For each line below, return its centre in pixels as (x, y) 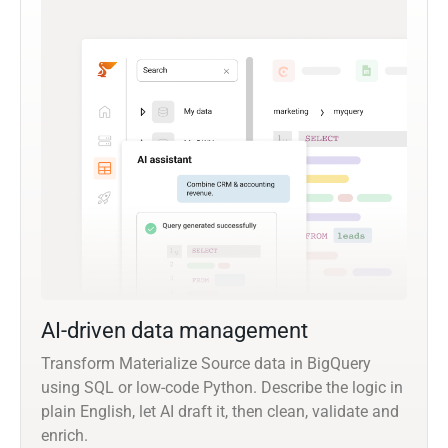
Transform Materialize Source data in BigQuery (206, 364)
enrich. (64, 436)
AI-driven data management (174, 331)
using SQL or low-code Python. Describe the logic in (222, 388)
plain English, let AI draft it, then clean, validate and (220, 412)
